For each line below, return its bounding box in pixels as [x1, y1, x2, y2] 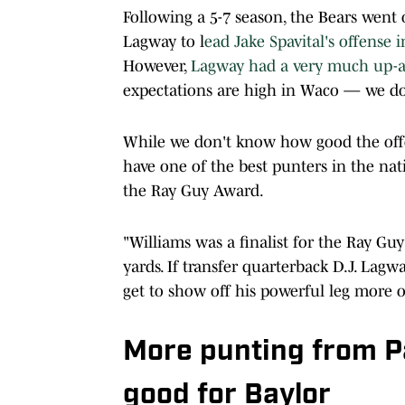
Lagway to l [123, 32, 204, 51]
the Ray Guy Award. [123, 181, 264, 200]
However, [123, 56, 191, 75]
